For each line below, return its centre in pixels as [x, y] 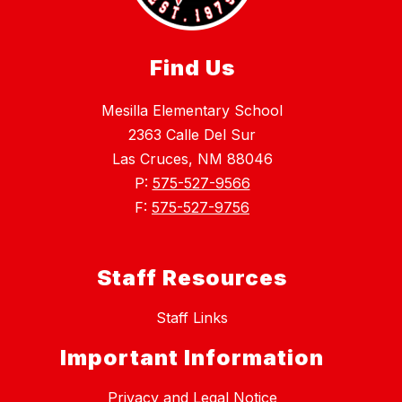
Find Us [192, 68]
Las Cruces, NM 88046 [192, 159]
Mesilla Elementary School [192, 111]
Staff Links [192, 318]
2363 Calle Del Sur [192, 135]
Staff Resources [192, 278]
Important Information [192, 358]
